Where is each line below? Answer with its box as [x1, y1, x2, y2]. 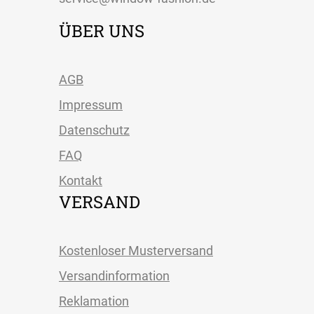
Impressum [59, 97, 123, 113]
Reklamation [59, 294, 129, 309]
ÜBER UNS [59, 20, 144, 43]
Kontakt [59, 173, 102, 189]
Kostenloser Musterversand [59, 243, 213, 259]
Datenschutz [59, 123, 130, 138]
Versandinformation [59, 268, 170, 284]
